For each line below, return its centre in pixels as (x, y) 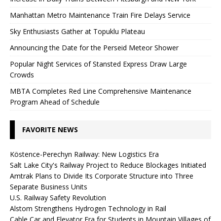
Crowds (22, 74)
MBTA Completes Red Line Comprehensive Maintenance (101, 91)
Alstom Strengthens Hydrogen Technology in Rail (88, 208)
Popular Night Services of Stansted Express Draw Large (98, 64)
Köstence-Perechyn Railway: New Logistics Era (84, 154)
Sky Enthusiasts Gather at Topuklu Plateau (77, 31)
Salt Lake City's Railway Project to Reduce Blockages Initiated (108, 165)
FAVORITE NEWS (50, 129)
